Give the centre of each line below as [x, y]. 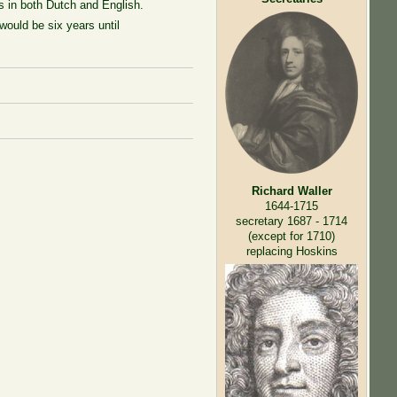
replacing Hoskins [292, 251]
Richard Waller [292, 191]
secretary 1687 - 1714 [292, 221]
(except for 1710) [292, 236]
